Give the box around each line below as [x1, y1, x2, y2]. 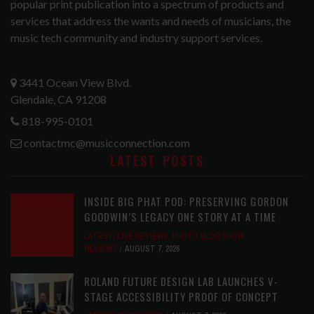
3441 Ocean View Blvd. [17, 76, 131, 90]
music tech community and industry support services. [11, 31, 262, 45]
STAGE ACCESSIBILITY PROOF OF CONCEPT [84, 289, 278, 305]
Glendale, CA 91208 [11, 93, 107, 107]
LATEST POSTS [110, 151, 204, 170]
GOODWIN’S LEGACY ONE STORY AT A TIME [84, 209, 276, 225]
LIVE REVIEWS [117, 231, 168, 243]
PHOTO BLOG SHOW [172, 231, 244, 243]
